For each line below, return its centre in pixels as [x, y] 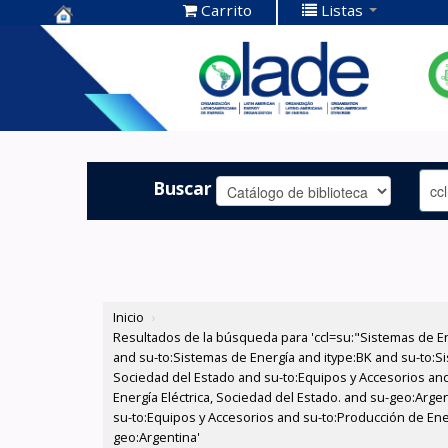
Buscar [183, 187]
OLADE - [92, 101]
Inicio [129, 317]
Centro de [100, 39]
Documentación [128, 70]
